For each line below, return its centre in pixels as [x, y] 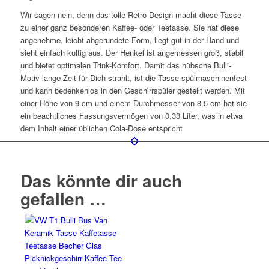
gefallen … [63, 199]
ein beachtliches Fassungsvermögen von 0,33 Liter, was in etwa [131, 116]
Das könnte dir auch [101, 181]
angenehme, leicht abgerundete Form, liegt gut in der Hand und [129, 40]
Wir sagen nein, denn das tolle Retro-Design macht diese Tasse [131, 15]
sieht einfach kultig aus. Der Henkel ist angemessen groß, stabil [131, 53]
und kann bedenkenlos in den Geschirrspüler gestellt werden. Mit [132, 91]
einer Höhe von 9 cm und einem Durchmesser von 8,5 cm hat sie [133, 103]
